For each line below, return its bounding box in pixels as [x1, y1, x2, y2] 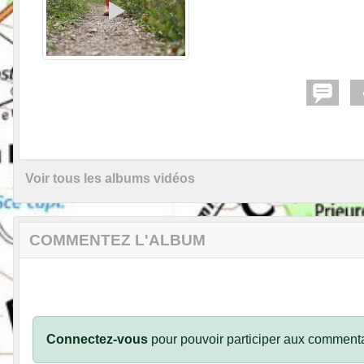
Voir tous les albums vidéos [25, 171, 195, 186]
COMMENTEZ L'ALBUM [29, 232, 206, 249]
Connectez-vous [46, 332, 148, 347]
